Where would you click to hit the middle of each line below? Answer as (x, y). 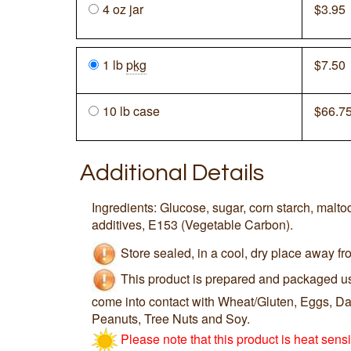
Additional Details (172, 172)
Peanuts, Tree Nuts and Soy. (171, 319)
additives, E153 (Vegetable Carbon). (192, 225)
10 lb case (131, 110)
